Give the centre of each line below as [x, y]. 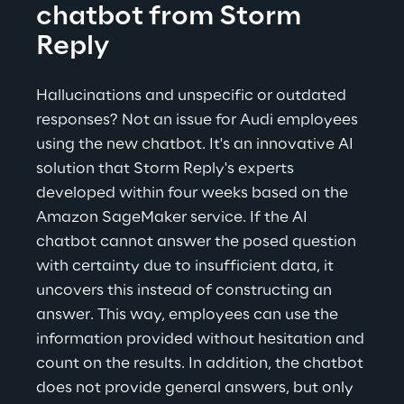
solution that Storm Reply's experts [167, 169]
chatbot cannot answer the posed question [198, 242]
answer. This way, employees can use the [189, 315]
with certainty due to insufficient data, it [187, 266]
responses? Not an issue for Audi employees [199, 120]
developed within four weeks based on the [194, 193]
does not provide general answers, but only [197, 388]
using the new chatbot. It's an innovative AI [197, 144]
